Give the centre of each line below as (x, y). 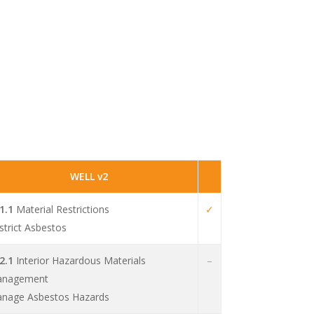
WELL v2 (89, 177)
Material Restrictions (62, 210)
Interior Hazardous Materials (79, 261)
